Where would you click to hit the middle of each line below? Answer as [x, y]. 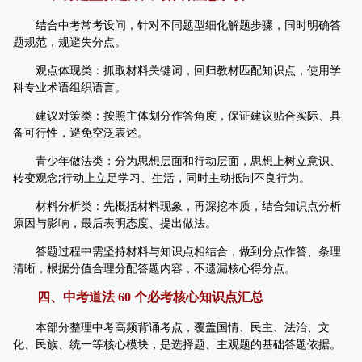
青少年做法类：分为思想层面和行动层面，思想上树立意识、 [177, 160]
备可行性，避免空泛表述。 [81, 132]
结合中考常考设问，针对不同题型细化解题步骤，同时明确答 [177, 25]
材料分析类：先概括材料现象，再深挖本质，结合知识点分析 [177, 206]
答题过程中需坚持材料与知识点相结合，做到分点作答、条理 [177, 251]
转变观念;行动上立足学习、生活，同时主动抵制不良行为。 [162, 177]
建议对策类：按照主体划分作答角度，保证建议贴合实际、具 [177, 115]
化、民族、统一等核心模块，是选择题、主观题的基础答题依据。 [177, 344]
